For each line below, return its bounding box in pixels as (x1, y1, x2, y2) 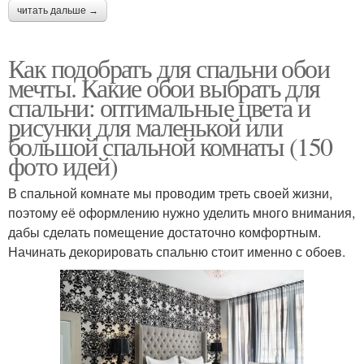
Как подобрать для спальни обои (8, 50, 329, 86)
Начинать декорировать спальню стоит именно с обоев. (8, 242, 345, 262)
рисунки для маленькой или (8, 109, 283, 145)
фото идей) (8, 148, 117, 184)
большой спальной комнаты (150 (8, 128, 332, 164)
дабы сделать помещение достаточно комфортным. (8, 223, 321, 242)
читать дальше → (17, 5, 98, 17)
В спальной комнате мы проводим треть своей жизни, (8, 184, 332, 203)
